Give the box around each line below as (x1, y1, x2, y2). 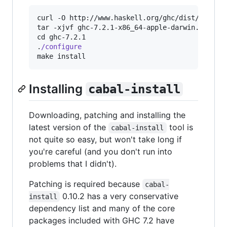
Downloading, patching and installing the (29, 109, 185, 120)
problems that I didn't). (29, 158, 117, 169)
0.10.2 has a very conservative (60, 191, 181, 201)
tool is (166, 122, 196, 132)
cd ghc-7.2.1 (37, 32, 86, 41)
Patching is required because (29, 178, 142, 189)
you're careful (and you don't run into (29, 146, 172, 157)
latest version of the (29, 122, 108, 132)
